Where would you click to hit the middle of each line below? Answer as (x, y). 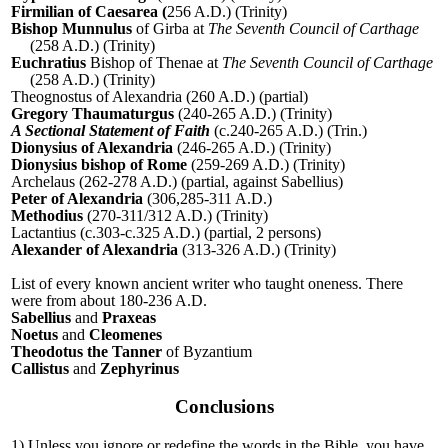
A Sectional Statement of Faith (110, 131)
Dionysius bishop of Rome (99, 165)
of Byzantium (207, 352)
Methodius (47, 216)
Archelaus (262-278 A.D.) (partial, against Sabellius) (177, 182)
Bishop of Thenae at (154, 63)
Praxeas (129, 318)
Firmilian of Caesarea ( (89, 12)
